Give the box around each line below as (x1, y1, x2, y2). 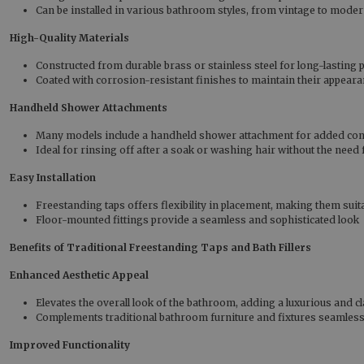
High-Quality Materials (10, 32, 129, 44)
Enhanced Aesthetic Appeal (10, 269, 149, 281)
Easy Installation (10, 171, 96, 184)
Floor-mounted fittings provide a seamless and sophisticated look (36, 214, 359, 226)
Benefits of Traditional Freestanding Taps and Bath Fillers (10, 241, 311, 253)
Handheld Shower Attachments (10, 102, 167, 114)
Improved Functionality (10, 339, 130, 351)
